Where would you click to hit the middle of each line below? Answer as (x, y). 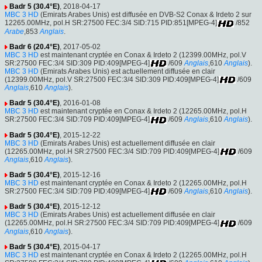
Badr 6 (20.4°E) (35, 46)
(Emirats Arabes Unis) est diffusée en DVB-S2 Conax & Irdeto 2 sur (145, 15)
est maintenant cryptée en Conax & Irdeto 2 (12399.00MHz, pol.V (142, 55)
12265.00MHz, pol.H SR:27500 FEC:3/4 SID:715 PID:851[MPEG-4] (111, 23)
